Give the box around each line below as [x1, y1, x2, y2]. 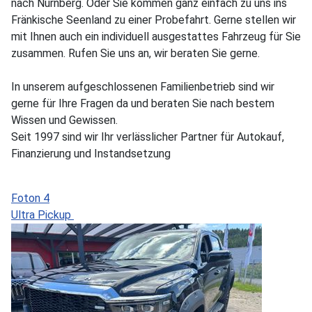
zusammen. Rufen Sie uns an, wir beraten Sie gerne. [11, 46, 260, 60]
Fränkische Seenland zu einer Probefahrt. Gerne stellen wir [11, 13, 296, 26]
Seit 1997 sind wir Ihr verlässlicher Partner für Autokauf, [11, 130, 284, 143]
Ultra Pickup [11, 208, 74, 221]
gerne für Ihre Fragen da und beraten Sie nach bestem [11, 96, 274, 110]
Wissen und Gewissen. [11, 113, 118, 127]
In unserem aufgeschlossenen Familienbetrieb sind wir [11, 79, 274, 93]
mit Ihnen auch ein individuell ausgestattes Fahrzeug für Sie [11, 29, 301, 43]
